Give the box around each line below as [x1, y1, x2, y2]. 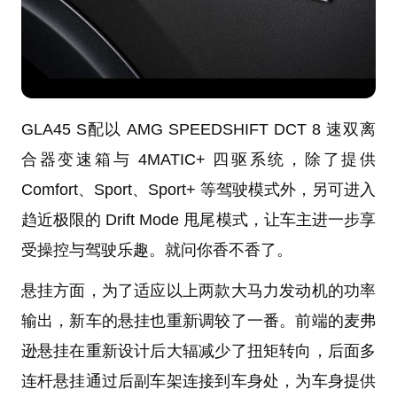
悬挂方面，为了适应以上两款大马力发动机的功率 [20, 281, 377, 300]
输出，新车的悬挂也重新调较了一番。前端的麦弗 [20, 311, 377, 330]
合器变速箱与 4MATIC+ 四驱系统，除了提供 [20, 150, 377, 168]
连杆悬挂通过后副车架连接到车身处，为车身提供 [20, 371, 377, 390]
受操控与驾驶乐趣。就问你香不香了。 [20, 240, 292, 259]
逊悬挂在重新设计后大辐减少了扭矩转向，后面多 [20, 341, 377, 360]
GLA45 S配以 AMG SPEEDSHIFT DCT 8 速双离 [20, 120, 377, 138]
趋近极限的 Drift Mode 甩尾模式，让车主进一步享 [20, 210, 377, 229]
